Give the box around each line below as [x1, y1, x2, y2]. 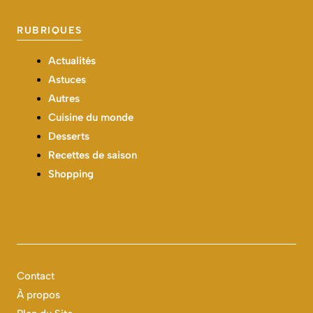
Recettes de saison [48, 148, 137, 161]
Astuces [48, 73, 86, 86]
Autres [48, 92, 80, 105]
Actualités [48, 54, 96, 67]
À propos [17, 289, 60, 302]
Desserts [48, 129, 89, 143]
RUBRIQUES [17, 24, 82, 36]
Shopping [48, 167, 94, 180]
